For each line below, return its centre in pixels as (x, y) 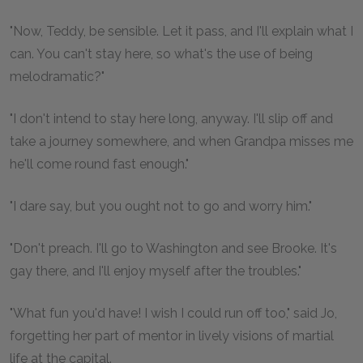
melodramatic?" (57, 77)
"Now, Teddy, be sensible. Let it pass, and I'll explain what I (181, 31)
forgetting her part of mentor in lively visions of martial (172, 336)
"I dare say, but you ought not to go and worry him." (161, 206)
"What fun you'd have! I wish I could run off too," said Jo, (173, 313)
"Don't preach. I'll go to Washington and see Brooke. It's (173, 248)
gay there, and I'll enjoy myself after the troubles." (156, 271)
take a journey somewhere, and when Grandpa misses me (181, 141)
